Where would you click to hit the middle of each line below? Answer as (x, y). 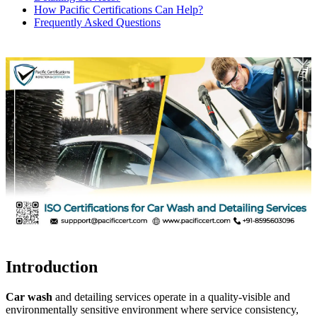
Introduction (52, 267)
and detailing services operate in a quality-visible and (173, 297)
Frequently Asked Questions (97, 23)
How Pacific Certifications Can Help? (119, 10)
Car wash (30, 297)
